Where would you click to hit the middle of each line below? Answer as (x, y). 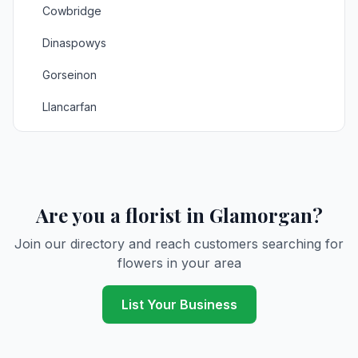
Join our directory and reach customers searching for (179, 244)
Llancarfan (70, 107)
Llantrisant (68, 203)
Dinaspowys (74, 43)
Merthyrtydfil (76, 298)
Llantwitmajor (76, 235)
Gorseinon (70, 75)
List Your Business (179, 304)
